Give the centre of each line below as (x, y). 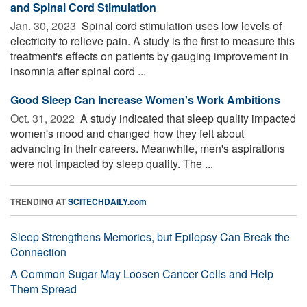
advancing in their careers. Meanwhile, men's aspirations (148, 148)
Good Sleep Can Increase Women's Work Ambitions (145, 99)
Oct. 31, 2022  (44, 118)
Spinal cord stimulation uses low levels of (180, 25)
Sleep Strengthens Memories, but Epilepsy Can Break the (150, 236)
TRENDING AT (39, 201)
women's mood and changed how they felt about (127, 133)
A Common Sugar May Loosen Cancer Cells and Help (142, 273)
